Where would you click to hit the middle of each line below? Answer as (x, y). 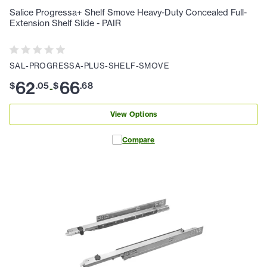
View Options (133, 114)
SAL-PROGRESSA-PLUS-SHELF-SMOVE (89, 65)
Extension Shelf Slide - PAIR (65, 23)
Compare (139, 139)
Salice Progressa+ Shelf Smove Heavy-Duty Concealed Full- (128, 12)
